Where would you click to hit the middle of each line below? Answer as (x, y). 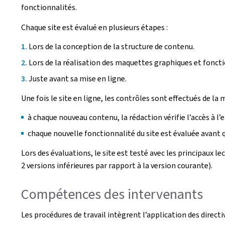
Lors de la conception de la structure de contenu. (111, 46)
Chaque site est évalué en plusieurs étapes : (94, 27)
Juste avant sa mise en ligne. (78, 78)
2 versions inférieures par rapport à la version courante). (117, 165)
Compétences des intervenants (112, 194)
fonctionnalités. (49, 7)
